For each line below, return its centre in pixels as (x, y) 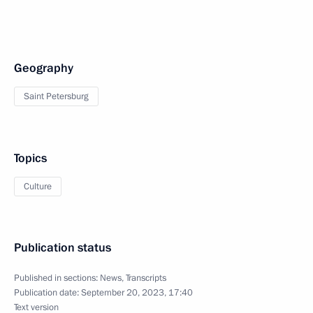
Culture (38, 187)
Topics (30, 158)
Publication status (63, 248)
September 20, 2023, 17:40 (137, 293)
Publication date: (48, 293)
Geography (44, 68)
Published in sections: (57, 278)
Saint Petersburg (56, 96)
